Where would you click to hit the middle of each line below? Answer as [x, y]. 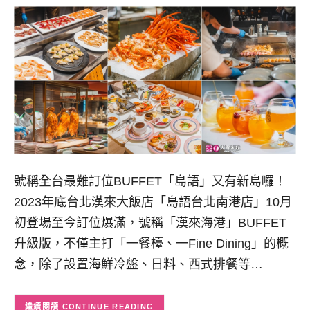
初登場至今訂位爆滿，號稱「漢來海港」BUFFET [150, 222]
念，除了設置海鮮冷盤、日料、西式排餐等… [138, 264]
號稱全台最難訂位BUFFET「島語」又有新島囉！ [150, 181]
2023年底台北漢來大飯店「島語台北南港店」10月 [153, 202]
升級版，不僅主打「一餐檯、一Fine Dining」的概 [151, 243]
